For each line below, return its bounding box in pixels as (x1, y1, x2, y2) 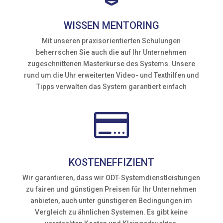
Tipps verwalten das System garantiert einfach (36, 82, 187, 91)
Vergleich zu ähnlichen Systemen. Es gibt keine (35, 208, 188, 216)
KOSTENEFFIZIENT (68, 156, 154, 168)
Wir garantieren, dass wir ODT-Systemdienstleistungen (22, 173, 201, 182)
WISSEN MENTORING (63, 19, 159, 31)
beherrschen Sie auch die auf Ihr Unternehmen (36, 48, 187, 56)
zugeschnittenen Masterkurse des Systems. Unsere (27, 59, 196, 68)
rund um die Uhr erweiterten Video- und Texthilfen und (23, 71, 199, 79)
